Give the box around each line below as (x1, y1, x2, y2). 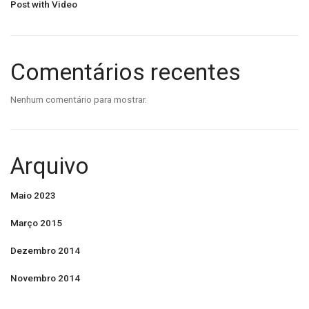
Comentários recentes (10, 58, 241, 86)
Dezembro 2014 (10, 244, 80, 256)
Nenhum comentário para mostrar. (10, 93, 147, 105)
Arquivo (10, 152, 89, 179)
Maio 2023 (10, 189, 56, 201)
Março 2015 (10, 217, 62, 228)
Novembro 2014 (10, 272, 80, 283)
